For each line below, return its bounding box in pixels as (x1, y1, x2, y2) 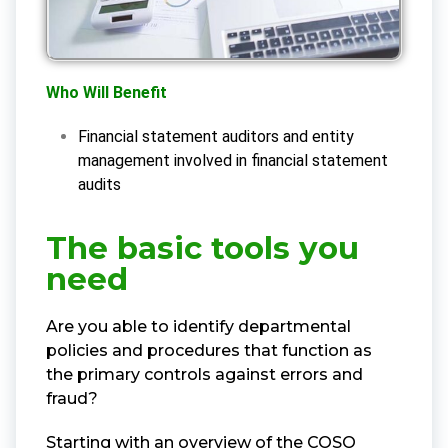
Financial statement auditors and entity (78, 126, 354, 146)
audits (78, 174, 121, 194)
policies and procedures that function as (46, 340, 372, 360)
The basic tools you (46, 228, 359, 267)
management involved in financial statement (78, 150, 388, 170)
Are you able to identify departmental (46, 316, 351, 336)
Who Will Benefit (46, 82, 167, 102)
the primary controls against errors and (46, 364, 363, 384)
